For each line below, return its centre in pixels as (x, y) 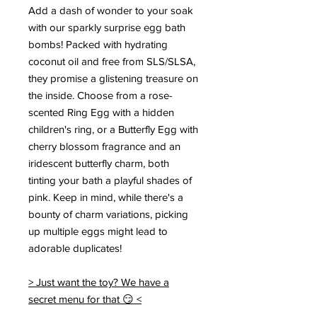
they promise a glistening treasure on (113, 78)
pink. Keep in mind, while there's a (106, 197)
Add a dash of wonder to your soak (111, 10)
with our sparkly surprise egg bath (107, 27)
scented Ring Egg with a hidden (101, 112)
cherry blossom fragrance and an (104, 146)
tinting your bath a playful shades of (110, 180)
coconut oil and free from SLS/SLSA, (112, 61)
